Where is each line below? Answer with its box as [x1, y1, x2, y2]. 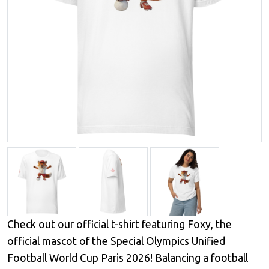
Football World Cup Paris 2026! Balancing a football [7, 252, 248, 264]
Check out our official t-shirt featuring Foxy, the [7, 219, 232, 230]
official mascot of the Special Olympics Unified [7, 235, 225, 247]
